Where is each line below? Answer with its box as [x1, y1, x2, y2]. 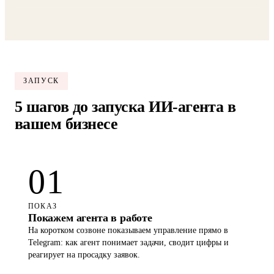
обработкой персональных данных [26, 28, 128, 35]
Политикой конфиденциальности [133, 18, 229, 26]
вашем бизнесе [15, 158, 118, 176]
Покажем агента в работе [28, 255, 152, 267]
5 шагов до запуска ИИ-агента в [15, 141, 236, 159]
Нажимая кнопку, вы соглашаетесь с [26, 18, 133, 26]
